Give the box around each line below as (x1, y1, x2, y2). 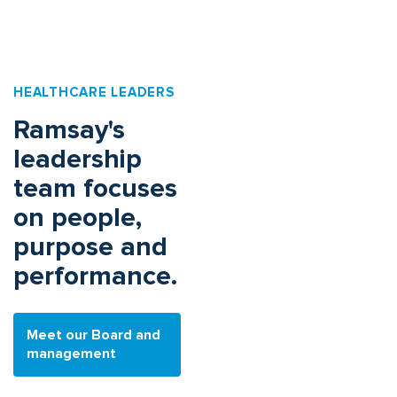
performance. (13, 260, 177, 293)
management (27, 345, 116, 363)
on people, (13, 201, 142, 235)
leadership (13, 143, 142, 176)
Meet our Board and (27, 326, 160, 345)
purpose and (13, 230, 167, 264)
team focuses (13, 172, 177, 206)
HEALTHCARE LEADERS (13, 84, 175, 101)
